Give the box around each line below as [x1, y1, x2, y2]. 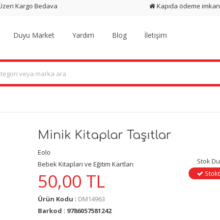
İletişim [144, 30, 167, 40]
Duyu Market [13, 30, 55, 40]
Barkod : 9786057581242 [37, 206, 111, 216]
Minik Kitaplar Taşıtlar [37, 128, 171, 142]
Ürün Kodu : [37, 194, 78, 204]
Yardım [72, 30, 95, 40]
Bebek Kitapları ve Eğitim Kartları [37, 159, 134, 168]
